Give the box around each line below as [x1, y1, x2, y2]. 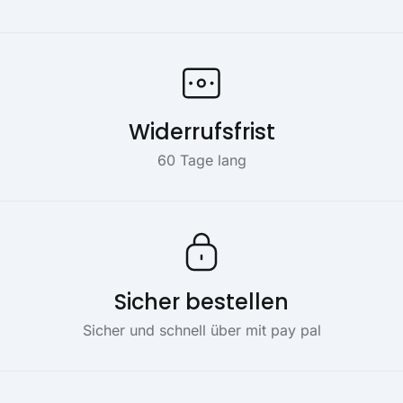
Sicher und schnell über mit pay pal [82, 321, 321, 339]
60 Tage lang [157, 151, 246, 170]
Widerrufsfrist [128, 117, 275, 148]
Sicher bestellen [114, 287, 289, 317]
